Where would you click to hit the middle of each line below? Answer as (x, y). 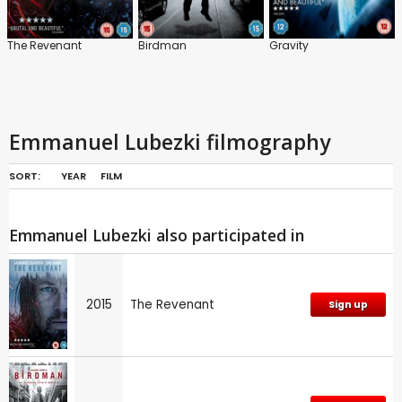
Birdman (162, 45)
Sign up (348, 304)
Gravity (289, 45)
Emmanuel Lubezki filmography (170, 141)
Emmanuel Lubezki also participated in (157, 235)
